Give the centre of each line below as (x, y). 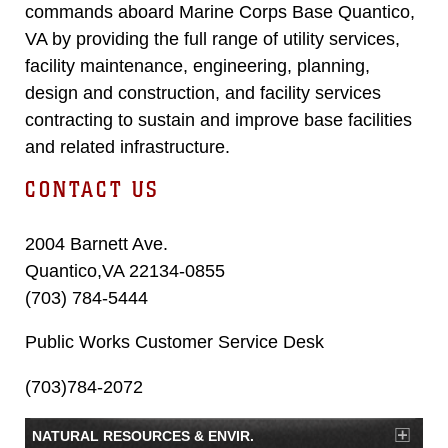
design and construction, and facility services (203, 93)
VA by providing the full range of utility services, (212, 39)
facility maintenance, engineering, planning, (197, 66)
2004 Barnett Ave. (96, 243)
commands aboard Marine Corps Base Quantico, (220, 12)
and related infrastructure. (127, 147)
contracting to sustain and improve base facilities (218, 120)
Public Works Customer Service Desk (174, 342)
